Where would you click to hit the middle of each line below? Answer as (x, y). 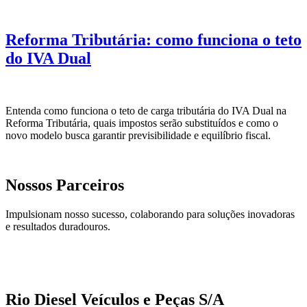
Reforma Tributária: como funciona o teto (153, 40)
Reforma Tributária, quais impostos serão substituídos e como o (142, 123)
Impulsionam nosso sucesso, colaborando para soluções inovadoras (150, 214)
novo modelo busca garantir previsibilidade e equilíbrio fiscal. (138, 136)
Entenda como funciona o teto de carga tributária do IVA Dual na (146, 111)
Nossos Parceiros (65, 185)
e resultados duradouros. (58, 227)
